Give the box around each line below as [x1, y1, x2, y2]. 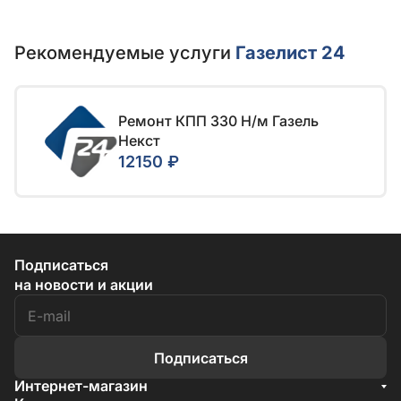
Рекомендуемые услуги [14, 42, 235, 64]
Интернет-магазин [14, 377, 148, 396]
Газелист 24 [235, 42, 346, 64]
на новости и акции [14, 276, 153, 294]
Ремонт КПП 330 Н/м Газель [118, 111, 319, 130]
